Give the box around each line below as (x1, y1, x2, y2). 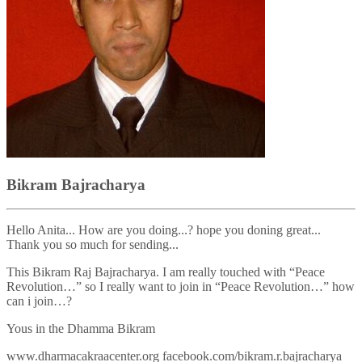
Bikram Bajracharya (6, 175, 145, 193)
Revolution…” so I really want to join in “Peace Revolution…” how (6, 280, 355, 294)
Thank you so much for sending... (6, 238, 179, 252)
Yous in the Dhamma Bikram (6, 322, 155, 336)
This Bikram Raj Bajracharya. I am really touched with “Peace (6, 265, 325, 280)
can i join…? (6, 294, 72, 309)
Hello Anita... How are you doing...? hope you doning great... (6, 223, 321, 238)
